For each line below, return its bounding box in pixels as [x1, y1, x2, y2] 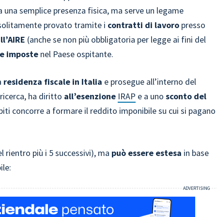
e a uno [136, 91, 164, 102]
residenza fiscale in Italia [3, 76, 103, 87]
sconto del [164, 91, 207, 102]
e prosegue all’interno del [102, 76, 197, 87]
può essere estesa [111, 147, 182, 158]
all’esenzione [64, 91, 116, 102]
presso [181, 19, 206, 31]
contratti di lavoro [108, 19, 182, 31]
